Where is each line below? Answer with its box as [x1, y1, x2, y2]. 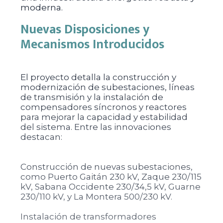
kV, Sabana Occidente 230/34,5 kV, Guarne [20, 182, 201, 192]
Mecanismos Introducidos [20, 34, 164, 55]
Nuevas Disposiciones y [20, 19, 149, 40]
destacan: [20, 132, 62, 142]
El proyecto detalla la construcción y [20, 72, 176, 82]
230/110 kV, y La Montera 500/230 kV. [20, 192, 172, 202]
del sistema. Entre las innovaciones [20, 122, 171, 132]
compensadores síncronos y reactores [20, 102, 187, 112]
